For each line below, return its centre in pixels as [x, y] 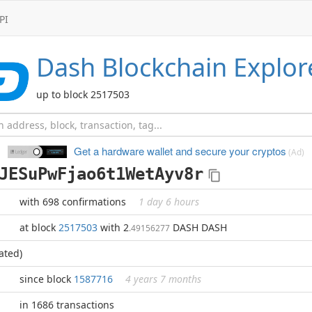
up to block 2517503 [83, 94]
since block [47, 279]
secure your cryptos [239, 151]
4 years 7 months [163, 279]
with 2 [113, 227]
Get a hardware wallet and [133, 151]
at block [39, 227]
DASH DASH [198, 227]
